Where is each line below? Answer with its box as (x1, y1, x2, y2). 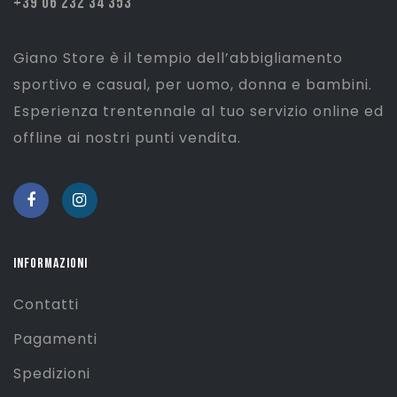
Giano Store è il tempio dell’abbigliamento (13, 48, 343, 69)
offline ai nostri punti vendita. (13, 128, 241, 149)
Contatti (13, 294, 79, 315)
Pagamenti (13, 329, 97, 350)
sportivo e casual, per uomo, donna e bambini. (13, 74, 372, 96)
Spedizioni (13, 363, 90, 385)
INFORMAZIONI (13, 255, 88, 273)
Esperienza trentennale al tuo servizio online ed (13, 101, 384, 122)
